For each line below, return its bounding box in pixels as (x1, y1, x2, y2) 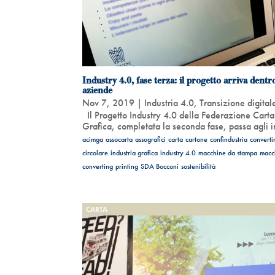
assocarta (106, 134, 133, 145)
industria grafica (110, 148, 158, 158)
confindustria (210, 134, 248, 145)
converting (82, 161, 114, 172)
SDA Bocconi (141, 161, 179, 172)
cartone (185, 134, 208, 145)
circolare (82, 148, 109, 158)
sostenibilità (181, 161, 216, 172)
